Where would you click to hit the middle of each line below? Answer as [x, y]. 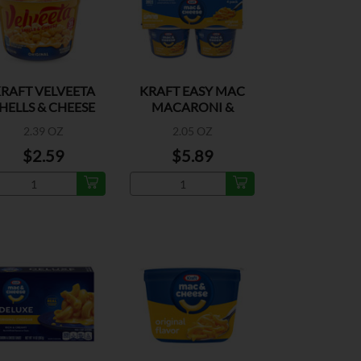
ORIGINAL [43, 123]
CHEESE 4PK [192, 123]
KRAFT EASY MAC [192, 91]
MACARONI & [192, 107]
